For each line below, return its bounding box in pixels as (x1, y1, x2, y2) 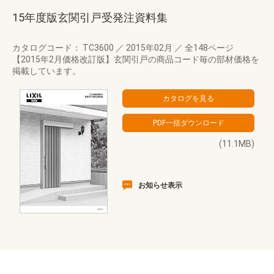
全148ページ (183, 43, 234, 53)
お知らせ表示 (138, 181, 182, 190)
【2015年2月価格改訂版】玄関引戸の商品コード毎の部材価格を (12, 54, 259, 64)
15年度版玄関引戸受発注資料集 (12, 11, 168, 24)
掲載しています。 (12, 66, 81, 76)
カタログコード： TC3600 (12, 43, 116, 53)
